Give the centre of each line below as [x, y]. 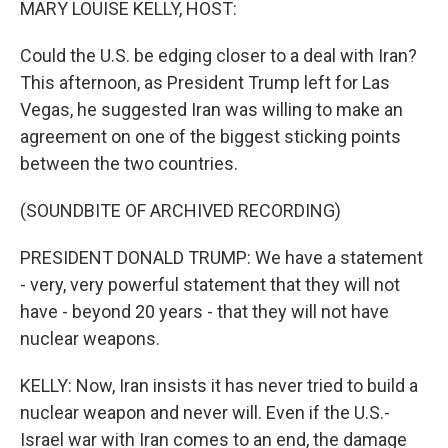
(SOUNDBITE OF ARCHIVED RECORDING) [180, 210]
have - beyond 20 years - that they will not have [204, 311]
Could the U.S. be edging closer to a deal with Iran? [218, 55]
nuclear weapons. [90, 338]
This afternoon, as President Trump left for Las [205, 82]
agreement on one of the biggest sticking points [210, 136]
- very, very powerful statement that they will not [210, 284]
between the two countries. [129, 163]
